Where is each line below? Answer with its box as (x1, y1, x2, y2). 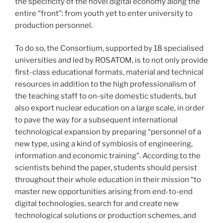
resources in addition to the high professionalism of (15, 80, 196, 89)
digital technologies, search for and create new (15, 199, 179, 209)
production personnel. (15, 20, 93, 30)
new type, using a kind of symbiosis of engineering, (15, 139, 193, 149)
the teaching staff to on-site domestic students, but (15, 92, 197, 101)
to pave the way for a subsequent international (15, 115, 178, 125)
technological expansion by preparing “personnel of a (15, 127, 201, 137)
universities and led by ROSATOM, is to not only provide (15, 56, 208, 65)
